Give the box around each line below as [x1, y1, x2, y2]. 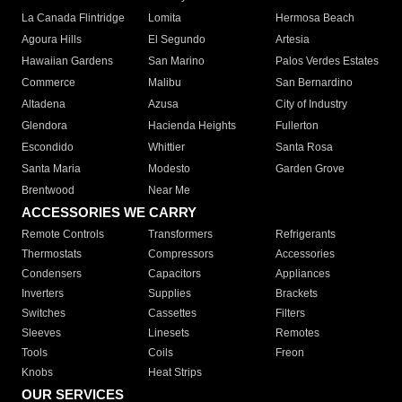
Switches [22, 307, 66, 320]
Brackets [275, 287, 318, 301]
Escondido [22, 141, 74, 154]
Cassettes [148, 307, 197, 320]
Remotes [275, 327, 319, 340]
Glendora [22, 119, 67, 133]
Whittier [148, 141, 186, 154]
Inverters [22, 287, 64, 301]
